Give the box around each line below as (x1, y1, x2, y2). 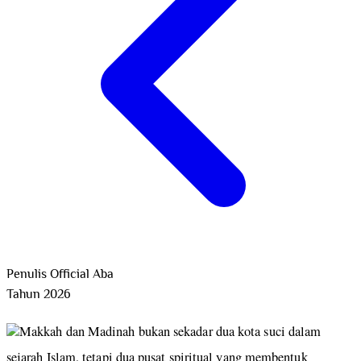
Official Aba (50, 264, 114, 285)
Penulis (6, 264, 47, 285)
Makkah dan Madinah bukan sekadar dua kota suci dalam (19, 322, 322, 341)
